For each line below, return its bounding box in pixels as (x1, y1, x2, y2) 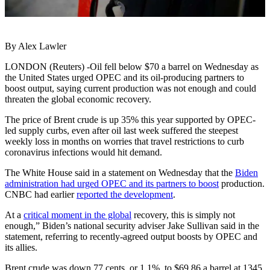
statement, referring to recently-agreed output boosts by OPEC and (5, 231, 257, 242)
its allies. (5, 242, 37, 253)
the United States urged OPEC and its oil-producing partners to (5, 72, 244, 83)
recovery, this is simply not (131, 210, 235, 221)
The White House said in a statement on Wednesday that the (5, 168, 235, 178)
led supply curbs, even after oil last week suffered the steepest (5, 125, 238, 136)
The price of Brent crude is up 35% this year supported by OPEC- (5, 115, 256, 125)
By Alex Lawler (5, 41, 66, 52)
